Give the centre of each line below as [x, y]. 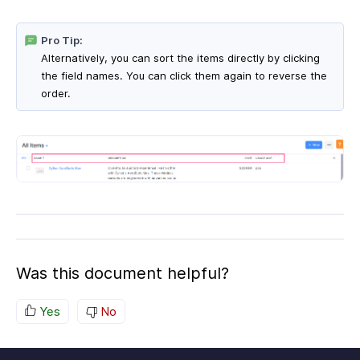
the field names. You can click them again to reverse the [184, 76]
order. [56, 94]
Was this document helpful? [123, 274]
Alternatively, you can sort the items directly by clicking [180, 58]
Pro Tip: [62, 41]
